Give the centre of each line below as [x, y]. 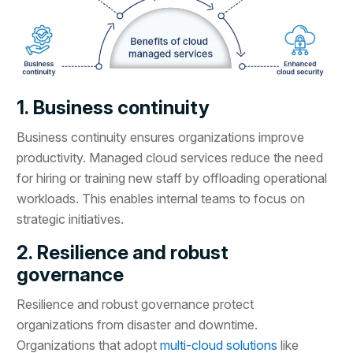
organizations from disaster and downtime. [137, 325]
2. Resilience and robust [123, 253]
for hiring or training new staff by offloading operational [172, 178]
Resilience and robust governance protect [136, 305]
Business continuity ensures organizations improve [161, 137]
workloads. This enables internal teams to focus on [161, 199]
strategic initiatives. [71, 219]
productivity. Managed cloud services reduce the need [170, 158]
